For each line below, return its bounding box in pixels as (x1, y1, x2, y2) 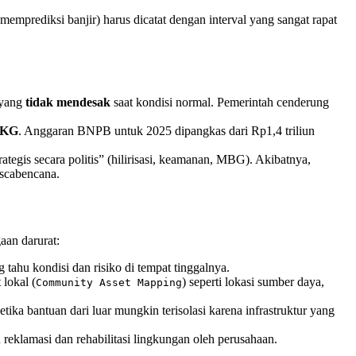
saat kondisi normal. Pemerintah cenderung (110, 95, 329, 109)
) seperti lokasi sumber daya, (182, 275, 324, 289)
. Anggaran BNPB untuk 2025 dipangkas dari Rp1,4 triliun (18, 123, 315, 137)
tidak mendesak (25, 95, 110, 109)
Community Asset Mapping (36, 277, 182, 289)
